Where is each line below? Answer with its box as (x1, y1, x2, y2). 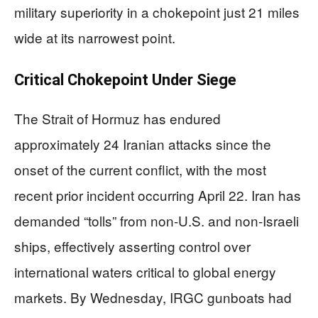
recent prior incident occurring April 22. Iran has (14, 185, 301, 204)
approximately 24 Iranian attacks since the (14, 134, 271, 153)
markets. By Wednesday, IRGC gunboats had (14, 287, 292, 307)
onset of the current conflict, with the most (14, 160, 266, 179)
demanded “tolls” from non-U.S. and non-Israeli (14, 211, 299, 230)
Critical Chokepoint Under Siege (14, 71, 236, 89)
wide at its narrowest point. (14, 28, 175, 47)
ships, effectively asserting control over (14, 236, 251, 256)
